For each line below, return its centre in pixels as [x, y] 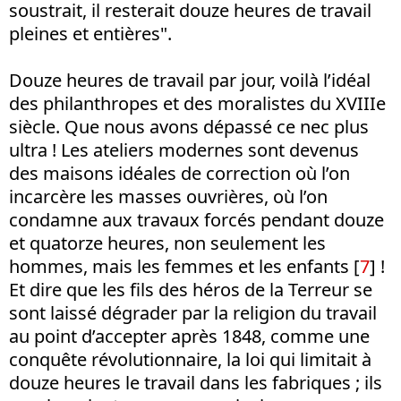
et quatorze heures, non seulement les [167, 243]
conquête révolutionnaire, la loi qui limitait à [190, 359]
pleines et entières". [90, 34]
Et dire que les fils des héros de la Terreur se [191, 290]
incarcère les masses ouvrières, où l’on [168, 196]
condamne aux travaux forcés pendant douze [196, 220]
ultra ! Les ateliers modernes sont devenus [184, 150]
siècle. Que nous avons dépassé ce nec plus [189, 127]
